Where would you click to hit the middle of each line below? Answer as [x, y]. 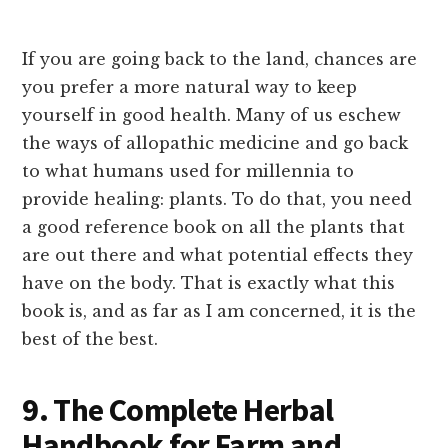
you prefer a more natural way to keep [190, 86]
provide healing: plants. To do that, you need [217, 198]
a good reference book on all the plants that [214, 226]
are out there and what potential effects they [218, 254]
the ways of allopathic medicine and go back [215, 142]
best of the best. [90, 338]
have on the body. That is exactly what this [209, 282]
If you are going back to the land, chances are [220, 58]
